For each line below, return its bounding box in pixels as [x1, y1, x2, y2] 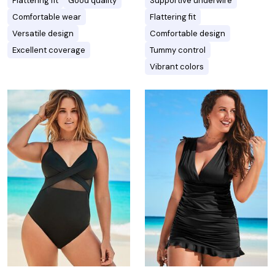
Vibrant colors [150, 61, 204, 72]
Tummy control [150, 45, 206, 56]
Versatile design [12, 28, 74, 39]
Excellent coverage [12, 45, 85, 56]
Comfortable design [150, 28, 225, 39]
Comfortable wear [12, 12, 81, 23]
